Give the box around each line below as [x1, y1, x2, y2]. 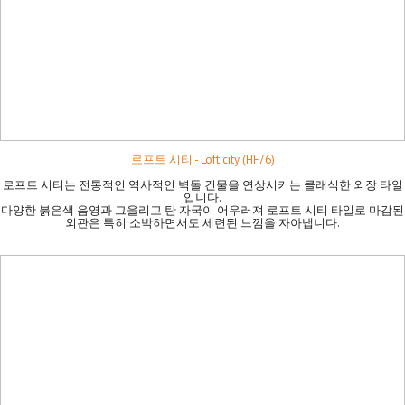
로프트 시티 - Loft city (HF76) [130, 151, 275, 167]
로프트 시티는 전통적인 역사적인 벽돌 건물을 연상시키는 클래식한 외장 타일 [2, 176, 403, 193]
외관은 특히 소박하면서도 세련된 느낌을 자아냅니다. [65, 214, 340, 231]
